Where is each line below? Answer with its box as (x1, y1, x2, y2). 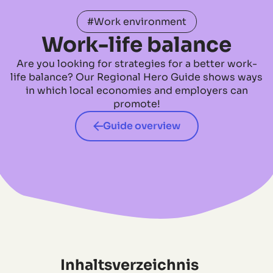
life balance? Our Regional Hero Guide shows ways (10, 70, 263, 83)
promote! (113, 97, 160, 110)
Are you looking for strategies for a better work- (16, 57, 257, 70)
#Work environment (87, 15, 186, 28)
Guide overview (102, 119, 180, 132)
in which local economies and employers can (25, 83, 248, 97)
